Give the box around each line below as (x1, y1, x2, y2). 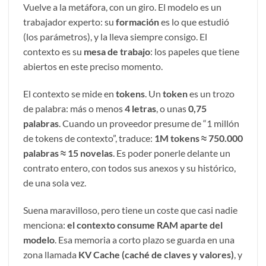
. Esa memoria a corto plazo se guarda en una (55, 233, 235, 245)
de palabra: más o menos (23, 103, 125, 115)
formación (116, 16, 159, 28)
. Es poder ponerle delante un (113, 147, 230, 159)
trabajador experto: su (23, 16, 116, 28)
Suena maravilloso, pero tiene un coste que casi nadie (23, 204, 237, 216)
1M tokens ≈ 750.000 (154, 132, 243, 144)
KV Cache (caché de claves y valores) (78, 248, 234, 260)
